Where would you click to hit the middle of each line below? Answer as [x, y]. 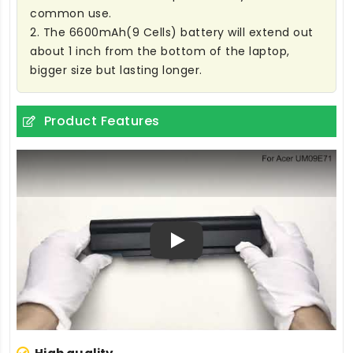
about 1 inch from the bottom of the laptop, [160, 52]
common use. [71, 14]
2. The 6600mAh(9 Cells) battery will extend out [172, 33]
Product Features [102, 121]
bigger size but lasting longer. [116, 71]
